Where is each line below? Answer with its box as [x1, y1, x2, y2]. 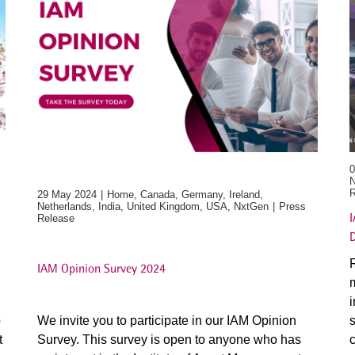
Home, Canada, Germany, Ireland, [107, 189, 264, 200]
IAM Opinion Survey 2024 [37, 261, 166, 276]
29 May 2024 [37, 189, 97, 200]
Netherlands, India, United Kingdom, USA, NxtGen [37, 200, 269, 212]
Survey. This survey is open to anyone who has [37, 333, 302, 346]
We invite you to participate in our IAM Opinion [37, 314, 297, 327]
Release [37, 212, 75, 224]
